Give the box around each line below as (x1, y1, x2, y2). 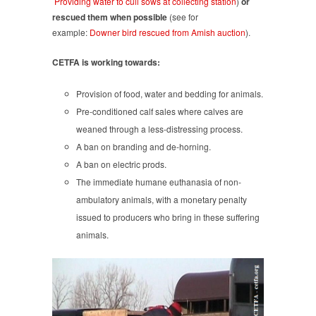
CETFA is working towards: (52, 55, 160, 68)
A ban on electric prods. (75, 157, 166, 170)
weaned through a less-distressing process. (75, 122, 243, 135)
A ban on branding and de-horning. (75, 140, 211, 152)
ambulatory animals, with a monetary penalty (75, 193, 247, 205)
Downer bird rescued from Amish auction (90, 25, 245, 38)
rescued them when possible (52, 10, 167, 23)
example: (52, 25, 90, 38)
